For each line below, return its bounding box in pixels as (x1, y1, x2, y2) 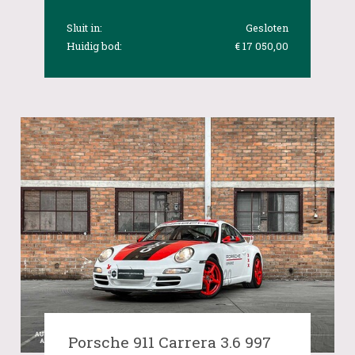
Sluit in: (67, 21, 103, 35)
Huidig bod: (67, 40, 123, 53)
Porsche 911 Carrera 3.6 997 (68, 331, 272, 352)
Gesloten (245, 21, 288, 35)
